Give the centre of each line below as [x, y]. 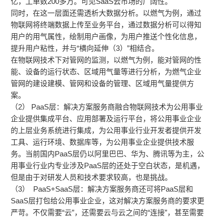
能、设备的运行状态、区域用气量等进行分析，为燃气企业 [106, 72]
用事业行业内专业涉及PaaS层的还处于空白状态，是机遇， [108, 166]
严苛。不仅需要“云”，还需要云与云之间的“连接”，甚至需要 [108, 213]
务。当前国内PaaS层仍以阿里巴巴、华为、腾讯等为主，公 [108, 154]
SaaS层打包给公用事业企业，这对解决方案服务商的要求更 [108, 201]
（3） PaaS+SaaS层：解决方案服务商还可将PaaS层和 [102, 189]
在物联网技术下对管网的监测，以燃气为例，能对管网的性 [106, 60]
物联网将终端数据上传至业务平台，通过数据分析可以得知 [106, 25]
